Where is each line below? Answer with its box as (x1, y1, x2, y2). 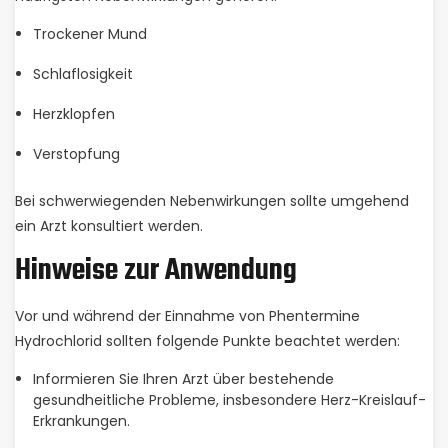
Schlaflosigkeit (32, 64, 133, 84)
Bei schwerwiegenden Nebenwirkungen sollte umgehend (15, 191, 409, 211)
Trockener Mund (32, 24, 147, 44)
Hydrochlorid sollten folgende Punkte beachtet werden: (15, 331, 400, 351)
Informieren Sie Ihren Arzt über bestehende (32, 369, 334, 389)
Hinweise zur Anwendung (15, 248, 297, 294)
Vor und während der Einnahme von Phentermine (15, 306, 360, 326)
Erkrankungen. (32, 411, 130, 431)
